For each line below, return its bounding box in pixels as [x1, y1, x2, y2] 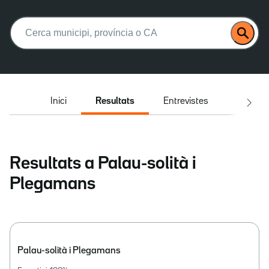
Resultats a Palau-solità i [10, 156, 196, 172]
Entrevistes [163, 97, 208, 106]
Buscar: [9, 16, 45, 26]
